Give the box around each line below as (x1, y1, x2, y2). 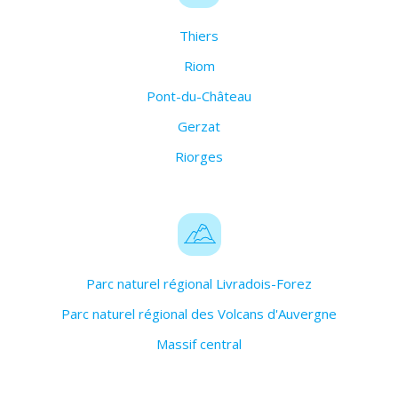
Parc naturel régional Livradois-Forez (86, 275, 312, 293)
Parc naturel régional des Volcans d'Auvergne (61, 305, 337, 323)
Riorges (175, 147, 223, 166)
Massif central (156, 335, 242, 354)
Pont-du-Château (147, 87, 251, 106)
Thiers (179, 27, 219, 45)
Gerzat (178, 117, 220, 136)
